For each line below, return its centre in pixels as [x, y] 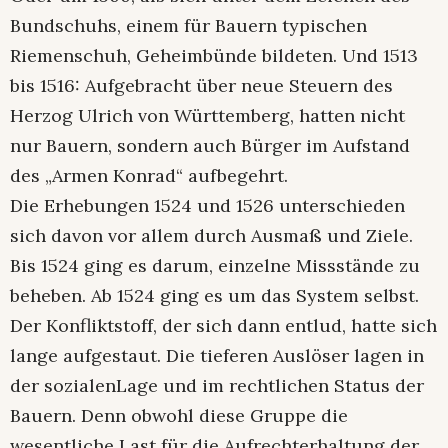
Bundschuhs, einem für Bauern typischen [188, 26]
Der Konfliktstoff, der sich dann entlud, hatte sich [223, 326]
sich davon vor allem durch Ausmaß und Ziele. [211, 236]
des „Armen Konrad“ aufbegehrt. [149, 176]
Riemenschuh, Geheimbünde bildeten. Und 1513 [214, 56]
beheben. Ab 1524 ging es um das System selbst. [214, 296]
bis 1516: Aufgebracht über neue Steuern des [201, 86]
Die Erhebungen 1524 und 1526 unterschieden [207, 206]
